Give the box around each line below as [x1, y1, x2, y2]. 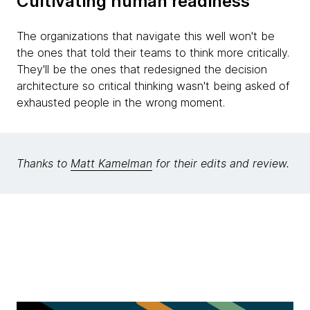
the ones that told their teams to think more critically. [17, 46, 289, 60]
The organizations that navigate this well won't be [17, 29, 275, 43]
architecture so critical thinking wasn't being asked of [17, 79, 290, 93]
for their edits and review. [152, 156, 289, 170]
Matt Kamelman [71, 156, 152, 170]
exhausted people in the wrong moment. [17, 95, 225, 109]
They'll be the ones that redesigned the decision [17, 62, 267, 76]
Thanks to [17, 156, 71, 170]
